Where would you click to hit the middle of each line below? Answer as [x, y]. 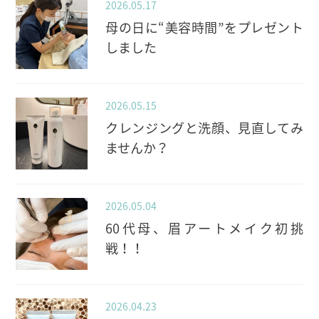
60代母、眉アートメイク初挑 [204, 229]
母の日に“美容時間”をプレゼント [204, 28]
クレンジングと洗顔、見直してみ [204, 128]
